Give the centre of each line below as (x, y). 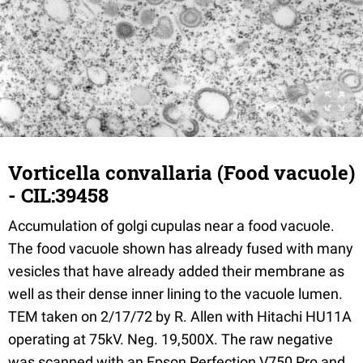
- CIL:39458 (58, 195)
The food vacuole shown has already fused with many (181, 248)
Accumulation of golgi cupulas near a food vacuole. (171, 225)
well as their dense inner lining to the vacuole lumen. (175, 293)
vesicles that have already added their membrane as (176, 271)
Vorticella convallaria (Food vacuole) (181, 172)
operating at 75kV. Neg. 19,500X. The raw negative (171, 339)
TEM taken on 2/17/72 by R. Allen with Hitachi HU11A (180, 316)
